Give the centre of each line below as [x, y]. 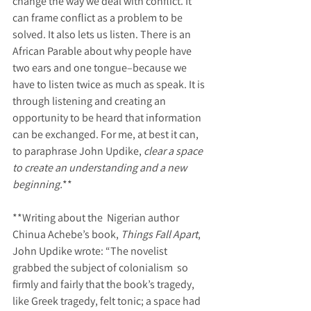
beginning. [37, 185]
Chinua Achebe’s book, [67, 235]
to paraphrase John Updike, [78, 151]
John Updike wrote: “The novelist [91, 251]
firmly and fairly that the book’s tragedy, [104, 285]
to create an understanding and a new [101, 168]
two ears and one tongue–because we [101, 68]
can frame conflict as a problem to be [99, 18]
